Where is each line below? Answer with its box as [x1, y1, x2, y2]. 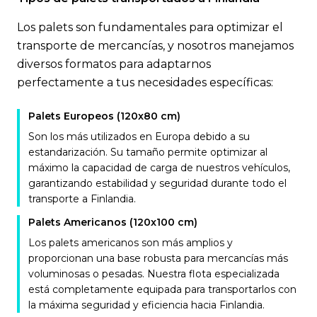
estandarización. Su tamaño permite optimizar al [28, 146, 267, 158]
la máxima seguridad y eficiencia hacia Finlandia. [28, 299, 265, 311]
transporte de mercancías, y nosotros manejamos [17, 39, 294, 52]
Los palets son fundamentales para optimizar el [17, 21, 283, 34]
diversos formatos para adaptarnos [17, 57, 211, 71]
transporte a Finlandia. [28, 192, 136, 205]
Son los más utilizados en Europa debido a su [28, 130, 250, 143]
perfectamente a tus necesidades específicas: [17, 76, 273, 89]
